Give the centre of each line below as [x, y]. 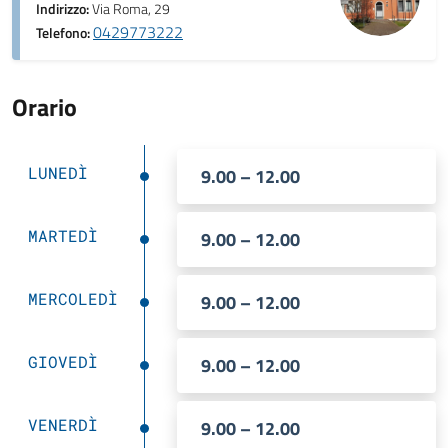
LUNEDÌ [58, 172]
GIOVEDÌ [63, 361]
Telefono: [64, 33]
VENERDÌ [63, 424]
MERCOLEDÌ [73, 298]
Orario [44, 107]
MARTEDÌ [63, 235]
